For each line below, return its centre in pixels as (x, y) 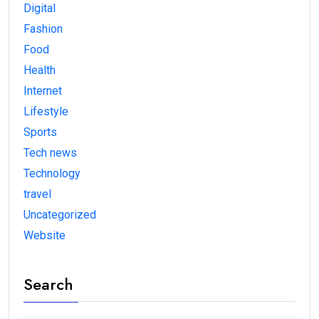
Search (48, 284)
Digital (40, 9)
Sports (40, 132)
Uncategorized (60, 215)
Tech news (50, 153)
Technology (52, 174)
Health (40, 70)
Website (45, 236)
